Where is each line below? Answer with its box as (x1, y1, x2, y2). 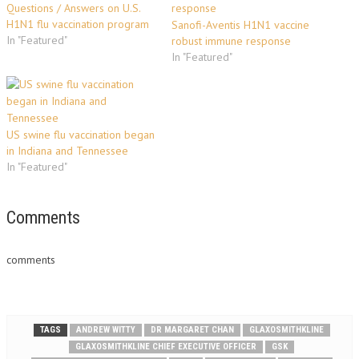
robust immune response (171, 34, 291, 48)
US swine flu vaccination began (6, 127, 155, 142)
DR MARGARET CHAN (150, 325, 234, 335)
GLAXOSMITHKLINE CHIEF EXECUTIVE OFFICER (75, 341, 256, 352)
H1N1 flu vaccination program (6, 17, 149, 31)
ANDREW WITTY (75, 325, 135, 335)
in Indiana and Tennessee (6, 143, 128, 158)
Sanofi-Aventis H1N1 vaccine (171, 18, 309, 32)
